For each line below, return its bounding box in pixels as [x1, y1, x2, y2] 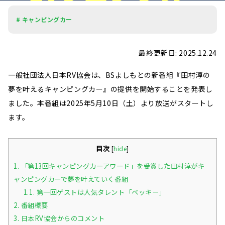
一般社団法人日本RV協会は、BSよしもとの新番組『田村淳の [8, 70, 210, 80]
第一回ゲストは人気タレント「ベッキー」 [35, 187, 166, 197]
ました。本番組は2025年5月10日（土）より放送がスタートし [8, 98, 214, 108]
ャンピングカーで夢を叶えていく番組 [14, 174, 129, 184]
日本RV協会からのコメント [19, 213, 105, 223]
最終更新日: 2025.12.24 [139, 48, 217, 58]
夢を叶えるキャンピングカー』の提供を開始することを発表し [8, 84, 213, 94]
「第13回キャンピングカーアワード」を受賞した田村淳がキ [19, 161, 205, 171]
